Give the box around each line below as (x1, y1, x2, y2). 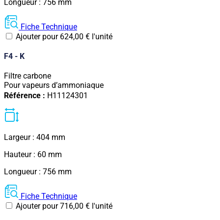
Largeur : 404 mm (4, 132, 65, 142)
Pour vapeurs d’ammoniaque (4, 81, 104, 90)
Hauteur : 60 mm (4, 149, 62, 159)
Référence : (4, 90, 47, 100)
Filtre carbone (4, 71, 51, 81)
